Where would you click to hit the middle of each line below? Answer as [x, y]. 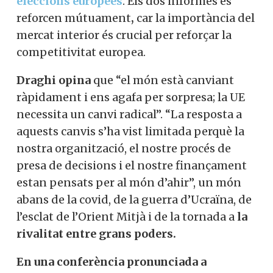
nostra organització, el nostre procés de [124, 148]
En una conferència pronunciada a [112, 261]
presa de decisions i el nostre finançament [132, 165]
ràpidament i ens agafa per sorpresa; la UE [131, 97]
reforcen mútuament [74, 18]
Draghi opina [54, 80]
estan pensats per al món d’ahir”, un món [129, 182]
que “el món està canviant [162, 80]
